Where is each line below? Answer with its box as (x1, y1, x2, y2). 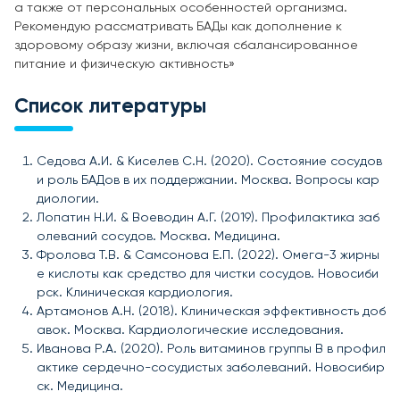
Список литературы (14, 96, 206, 117)
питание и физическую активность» (14, 57, 235, 71)
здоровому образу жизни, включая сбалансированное (14, 38, 358, 52)
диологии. (37, 192, 99, 205)
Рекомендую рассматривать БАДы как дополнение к (14, 20, 342, 33)
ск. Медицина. (37, 379, 123, 393)
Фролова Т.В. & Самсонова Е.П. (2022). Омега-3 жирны (37, 248, 379, 262)
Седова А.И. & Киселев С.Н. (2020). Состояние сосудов (37, 154, 382, 168)
